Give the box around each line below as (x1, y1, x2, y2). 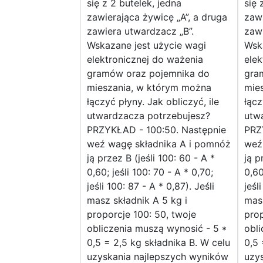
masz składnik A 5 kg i (87, 194, 187, 207)
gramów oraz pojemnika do (87, 68, 210, 80)
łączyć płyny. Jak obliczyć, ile (87, 96, 219, 108)
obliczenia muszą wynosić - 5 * (87, 222, 227, 235)
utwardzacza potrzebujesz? (87, 110, 210, 122)
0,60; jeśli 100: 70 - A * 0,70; (87, 166, 213, 178)
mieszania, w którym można (87, 82, 211, 94)
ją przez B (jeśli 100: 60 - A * (87, 152, 215, 164)
